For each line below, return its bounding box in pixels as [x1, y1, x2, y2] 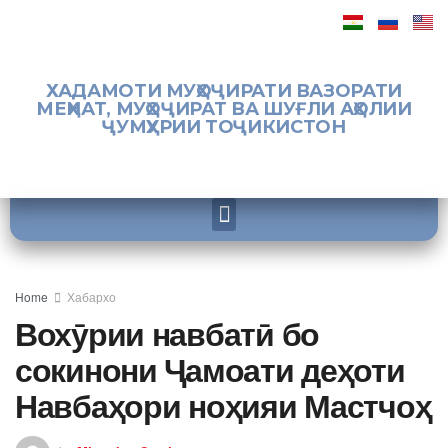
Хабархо [67, 288, 116, 305]
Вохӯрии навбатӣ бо [15, 310, 319, 356]
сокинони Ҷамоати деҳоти [15, 346, 405, 392]
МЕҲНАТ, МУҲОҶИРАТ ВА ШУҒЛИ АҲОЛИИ [36, 98, 412, 120]
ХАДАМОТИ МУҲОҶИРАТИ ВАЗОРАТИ [46, 80, 402, 102]
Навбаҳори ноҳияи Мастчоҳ [15, 382, 432, 428]
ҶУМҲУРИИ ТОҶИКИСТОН [102, 116, 346, 138]
